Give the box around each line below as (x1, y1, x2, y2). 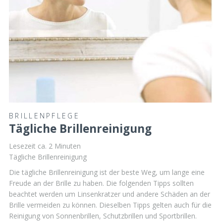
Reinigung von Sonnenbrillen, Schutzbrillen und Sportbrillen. (9, 211, 197, 221)
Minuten (55, 141, 81, 151)
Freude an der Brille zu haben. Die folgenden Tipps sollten (9, 178, 194, 188)
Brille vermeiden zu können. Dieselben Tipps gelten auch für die (9, 200, 212, 210)
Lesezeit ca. (9, 141, 49, 151)
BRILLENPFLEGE (9, 111, 80, 120)
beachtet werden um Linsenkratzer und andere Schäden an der (9, 189, 210, 199)
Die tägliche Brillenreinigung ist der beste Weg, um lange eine (9, 167, 205, 177)
